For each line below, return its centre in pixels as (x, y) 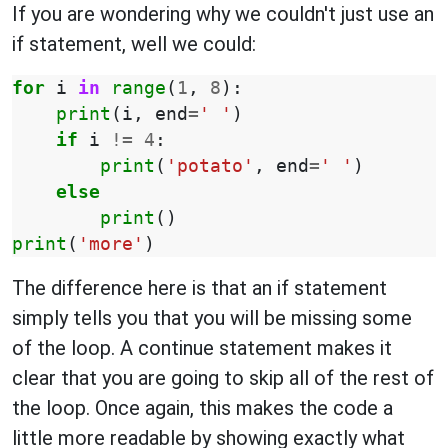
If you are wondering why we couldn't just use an (223, 14)
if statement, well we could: (134, 44)
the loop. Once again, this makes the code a (202, 408)
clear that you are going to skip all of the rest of (223, 378)
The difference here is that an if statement (199, 288)
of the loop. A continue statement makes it (202, 348)
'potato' (210, 166)
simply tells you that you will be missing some (212, 318)
